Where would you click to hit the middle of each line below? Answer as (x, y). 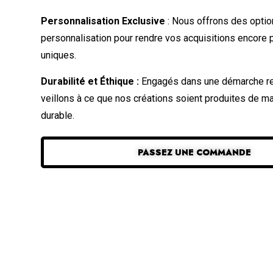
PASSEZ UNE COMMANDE (194, 152)
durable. (58, 115)
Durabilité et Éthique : (90, 81)
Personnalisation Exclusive (103, 21)
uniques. (59, 55)
